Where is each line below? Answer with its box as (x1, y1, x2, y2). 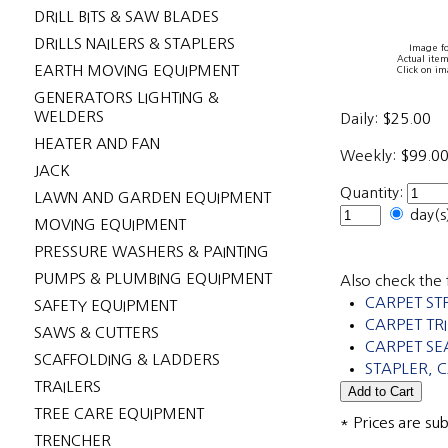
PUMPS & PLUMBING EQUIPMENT (33, 271, 272, 286)
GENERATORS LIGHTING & (33, 90, 219, 105)
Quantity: (340, 185, 408, 200)
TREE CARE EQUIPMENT (33, 406, 204, 421)
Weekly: (340, 148, 397, 163)
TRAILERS (33, 379, 101, 394)
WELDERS (33, 109, 104, 124)
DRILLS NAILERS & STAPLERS (33, 36, 235, 51)
